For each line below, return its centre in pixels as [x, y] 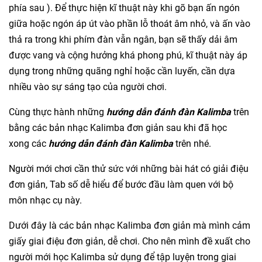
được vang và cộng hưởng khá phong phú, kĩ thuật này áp [128, 55]
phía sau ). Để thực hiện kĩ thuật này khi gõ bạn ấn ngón [124, 8]
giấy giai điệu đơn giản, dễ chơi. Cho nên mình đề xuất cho [130, 241]
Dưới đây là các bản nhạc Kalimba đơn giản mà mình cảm [130, 225]
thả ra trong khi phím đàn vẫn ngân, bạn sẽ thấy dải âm [123, 39]
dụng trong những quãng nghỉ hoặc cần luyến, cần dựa [122, 71]
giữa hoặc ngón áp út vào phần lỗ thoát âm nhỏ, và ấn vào [130, 23]
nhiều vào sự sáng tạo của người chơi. [88, 87]
